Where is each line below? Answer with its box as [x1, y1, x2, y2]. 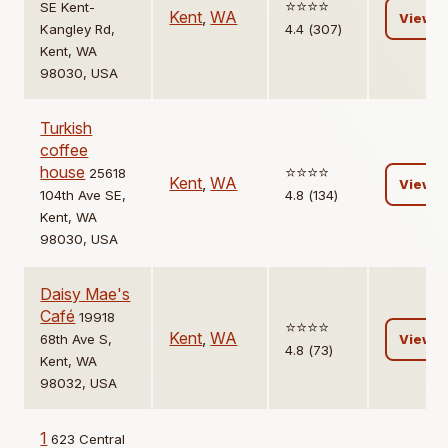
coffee [40, 140, 89, 161]
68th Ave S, [40, 331, 113, 348]
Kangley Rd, [40, 21, 116, 38]
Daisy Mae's [40, 284, 131, 305]
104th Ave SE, [40, 187, 127, 204]
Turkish [40, 118, 93, 139]
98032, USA [40, 375, 118, 392]
